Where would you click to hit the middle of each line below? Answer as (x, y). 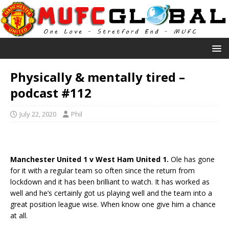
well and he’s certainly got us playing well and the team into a (111, 193)
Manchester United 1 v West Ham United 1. (90, 159)
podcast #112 (51, 93)
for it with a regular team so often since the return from (102, 170)
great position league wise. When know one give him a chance (113, 204)
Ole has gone (193, 159)
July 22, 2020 (38, 114)
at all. (19, 215)
